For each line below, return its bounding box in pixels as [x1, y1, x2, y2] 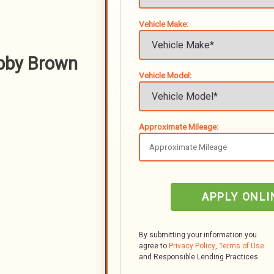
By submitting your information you [139, 231, 257, 239]
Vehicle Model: [139, 70, 191, 80]
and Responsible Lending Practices [154, 253, 258, 261]
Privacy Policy [169, 242, 215, 250]
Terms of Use [219, 242, 264, 250]
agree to [139, 242, 169, 250]
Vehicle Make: [139, 19, 188, 29]
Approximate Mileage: [139, 122, 218, 131]
